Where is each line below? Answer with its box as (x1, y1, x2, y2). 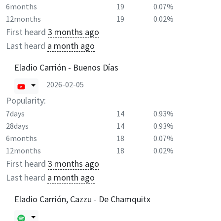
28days (6, 121, 29, 131)
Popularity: (6, 94, 46, 106)
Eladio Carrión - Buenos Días (14, 61, 118, 73)
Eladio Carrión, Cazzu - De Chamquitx (14, 193, 150, 205)
